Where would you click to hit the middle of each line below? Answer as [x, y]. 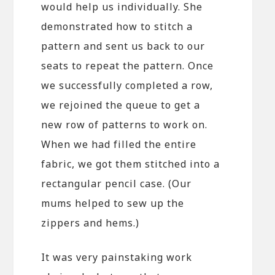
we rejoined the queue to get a [121, 105]
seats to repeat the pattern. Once [128, 65]
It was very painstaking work [117, 257]
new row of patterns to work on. [125, 124]
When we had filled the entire [119, 144]
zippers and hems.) [91, 223]
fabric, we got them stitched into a [131, 164]
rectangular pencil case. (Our [117, 183]
